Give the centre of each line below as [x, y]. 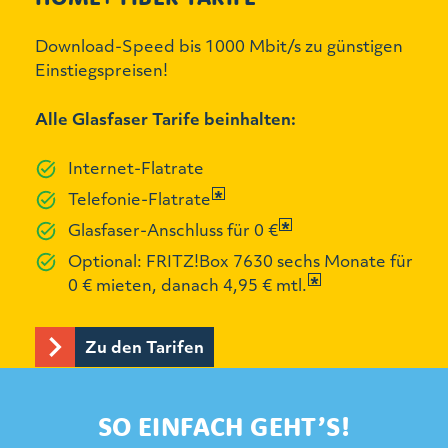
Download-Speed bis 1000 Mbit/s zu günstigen [219, 45]
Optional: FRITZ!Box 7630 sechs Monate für [240, 260]
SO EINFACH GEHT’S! [224, 426]
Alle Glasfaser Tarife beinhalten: [165, 118]
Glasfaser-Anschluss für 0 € [175, 229]
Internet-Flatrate [136, 167]
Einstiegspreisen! [101, 69]
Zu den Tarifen [144, 346]
